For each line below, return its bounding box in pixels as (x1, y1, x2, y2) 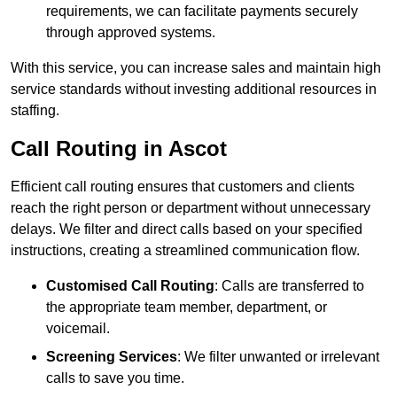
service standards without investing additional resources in (11, 82, 377, 97)
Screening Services (46, 349, 177, 365)
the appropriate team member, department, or (46, 300, 327, 315)
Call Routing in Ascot (11, 136, 227, 161)
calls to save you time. (46, 370, 184, 386)
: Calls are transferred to (214, 278, 364, 294)
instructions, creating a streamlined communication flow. (11, 243, 360, 259)
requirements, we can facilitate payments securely (46, 4, 358, 19)
